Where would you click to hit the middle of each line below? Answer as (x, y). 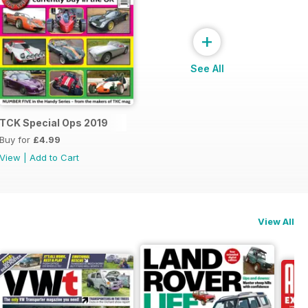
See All (207, 68)
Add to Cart (54, 157)
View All (276, 221)
